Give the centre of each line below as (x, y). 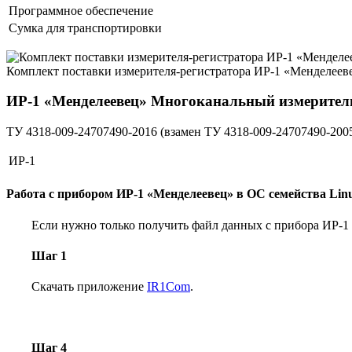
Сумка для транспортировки (85, 27)
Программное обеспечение (81, 10)
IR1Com (169, 287)
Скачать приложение (89, 287)
